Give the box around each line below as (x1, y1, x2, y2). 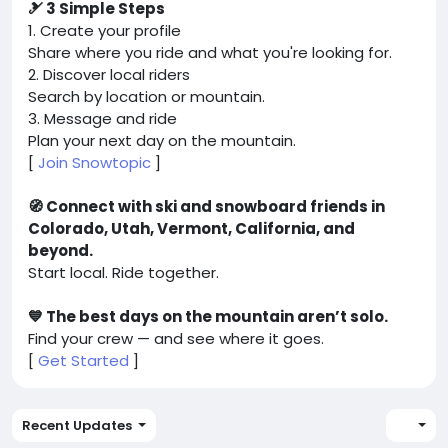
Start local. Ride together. (28, 262, 219, 283)
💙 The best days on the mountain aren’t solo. (28, 306, 388, 327)
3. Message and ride (28, 108, 177, 129)
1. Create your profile (28, 20, 181, 41)
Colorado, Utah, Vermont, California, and (28, 218, 355, 239)
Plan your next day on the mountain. (28, 130, 296, 151)
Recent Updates (22, 416, 132, 435)
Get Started (38, 350, 129, 371)
